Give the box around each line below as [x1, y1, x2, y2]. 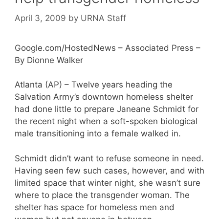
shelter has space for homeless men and [15, 202, 175, 212]
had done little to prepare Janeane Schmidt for [15, 104, 198, 114]
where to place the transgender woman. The [15, 190, 190, 200]
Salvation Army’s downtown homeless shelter [15, 92, 193, 102]
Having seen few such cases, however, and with [15, 165, 204, 175]
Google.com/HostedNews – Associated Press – [15, 43, 200, 53]
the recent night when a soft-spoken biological [15, 116, 197, 126]
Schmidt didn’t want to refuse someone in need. [15, 153, 204, 163]
